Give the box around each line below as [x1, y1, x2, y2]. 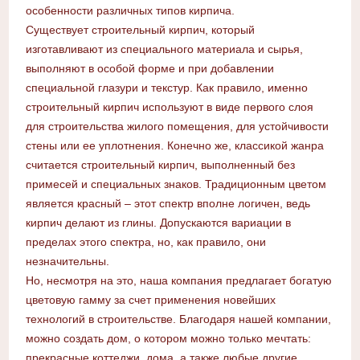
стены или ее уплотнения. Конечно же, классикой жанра [25, 139, 324, 153]
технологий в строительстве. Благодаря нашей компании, [25, 313, 331, 326]
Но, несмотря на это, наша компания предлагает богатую [25, 274, 332, 288]
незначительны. [25, 255, 109, 268]
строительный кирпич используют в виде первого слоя [25, 100, 313, 114]
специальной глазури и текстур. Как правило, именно [25, 81, 308, 95]
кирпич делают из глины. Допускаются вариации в [25, 216, 291, 230]
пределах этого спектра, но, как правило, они [25, 235, 266, 249]
